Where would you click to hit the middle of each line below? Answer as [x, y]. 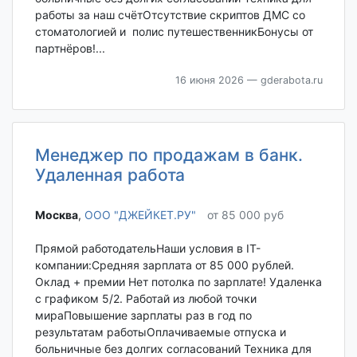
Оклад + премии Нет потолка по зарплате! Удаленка [178, 282]
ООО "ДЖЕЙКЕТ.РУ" [140, 214]
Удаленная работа [110, 175]
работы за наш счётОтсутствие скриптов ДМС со [170, 14]
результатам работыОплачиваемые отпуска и [160, 332]
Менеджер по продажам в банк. [169, 155]
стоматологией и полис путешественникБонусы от [174, 31]
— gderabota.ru [283, 80]
